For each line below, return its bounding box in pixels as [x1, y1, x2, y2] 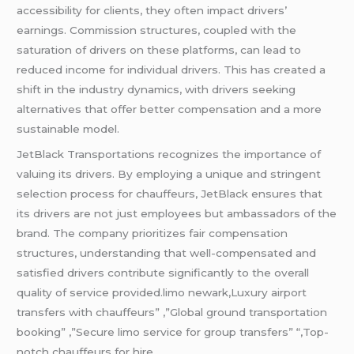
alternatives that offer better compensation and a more [17, 103, 322, 116]
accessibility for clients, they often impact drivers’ [17, 4, 288, 17]
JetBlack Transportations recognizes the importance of [17, 148, 322, 161]
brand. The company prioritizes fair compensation [17, 227, 288, 240]
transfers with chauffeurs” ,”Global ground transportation [17, 306, 328, 319]
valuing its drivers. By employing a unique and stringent [17, 168, 322, 181]
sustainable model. [17, 122, 120, 136]
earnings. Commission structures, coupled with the [17, 24, 297, 37]
